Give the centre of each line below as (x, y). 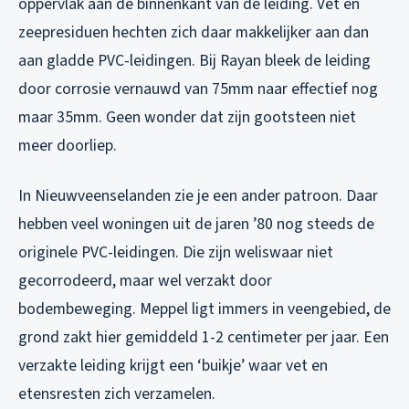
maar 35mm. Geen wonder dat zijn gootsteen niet (187, 118)
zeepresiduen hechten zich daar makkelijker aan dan (194, 33)
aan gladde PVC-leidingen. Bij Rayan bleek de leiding (194, 61)
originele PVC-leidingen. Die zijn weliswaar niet (176, 253)
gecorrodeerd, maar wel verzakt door (145, 281)
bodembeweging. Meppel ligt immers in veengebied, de (204, 309)
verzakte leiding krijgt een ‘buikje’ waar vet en (173, 366)
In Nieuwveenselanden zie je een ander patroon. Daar (198, 196)
